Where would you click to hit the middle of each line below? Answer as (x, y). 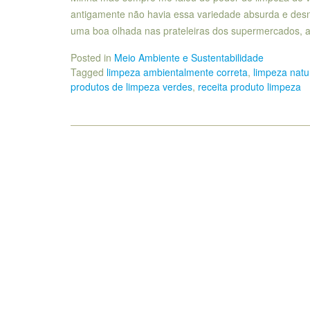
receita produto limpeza (249, 86)
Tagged (89, 72)
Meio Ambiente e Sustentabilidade (189, 57)
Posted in (92, 57)
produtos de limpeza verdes (131, 86)
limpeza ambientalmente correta (177, 72)
